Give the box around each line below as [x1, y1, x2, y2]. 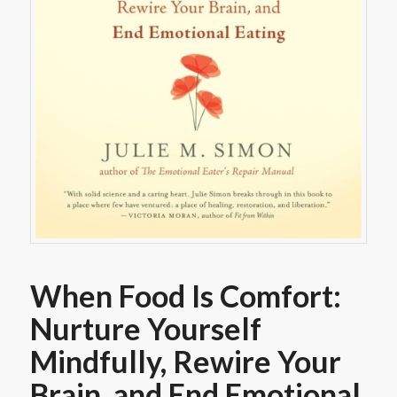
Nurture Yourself [29, 310, 261, 347]
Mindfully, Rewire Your [29, 343, 341, 380]
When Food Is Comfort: [29, 277, 341, 315]
